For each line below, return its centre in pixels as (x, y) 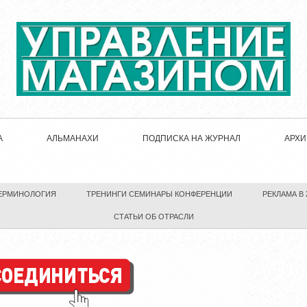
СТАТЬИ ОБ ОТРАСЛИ (153, 217)
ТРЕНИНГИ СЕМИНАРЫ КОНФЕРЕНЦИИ (159, 194)
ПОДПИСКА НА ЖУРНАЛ (192, 139)
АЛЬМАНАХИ (73, 139)
